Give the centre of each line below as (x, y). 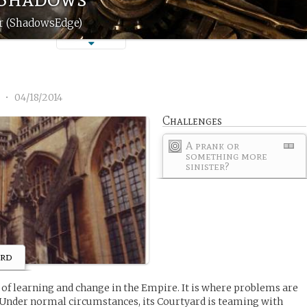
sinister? (208, 166)
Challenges (193, 121)
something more (227, 156)
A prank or (213, 146)
